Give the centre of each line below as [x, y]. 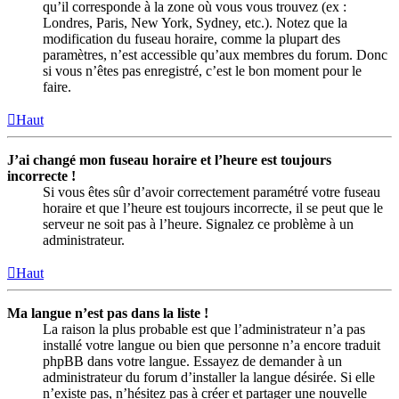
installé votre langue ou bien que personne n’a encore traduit [212, 346]
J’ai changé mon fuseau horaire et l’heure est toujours [169, 160]
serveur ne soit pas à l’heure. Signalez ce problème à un [198, 224]
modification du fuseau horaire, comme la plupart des [191, 39]
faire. [57, 87]
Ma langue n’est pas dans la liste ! [108, 313]
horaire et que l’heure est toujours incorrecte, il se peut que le [213, 208]
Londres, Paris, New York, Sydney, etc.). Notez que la [195, 23]
